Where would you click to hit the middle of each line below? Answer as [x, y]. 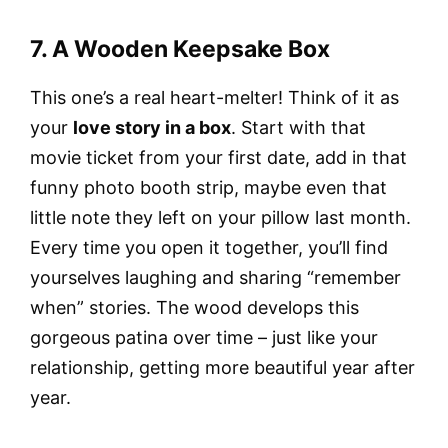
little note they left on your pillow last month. [220, 218]
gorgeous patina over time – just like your [204, 338]
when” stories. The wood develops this [194, 308]
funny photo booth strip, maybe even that [208, 188]
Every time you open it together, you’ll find [209, 248]
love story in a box [152, 128]
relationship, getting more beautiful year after [222, 368]
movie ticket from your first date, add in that [218, 158]
